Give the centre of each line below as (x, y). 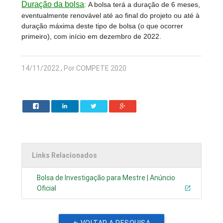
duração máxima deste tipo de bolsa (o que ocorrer (103, 26)
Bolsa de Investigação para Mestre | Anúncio (106, 178)
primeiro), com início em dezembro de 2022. (92, 37)
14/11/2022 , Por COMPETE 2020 (74, 68)
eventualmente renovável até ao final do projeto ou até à (111, 16)
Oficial (47, 188)
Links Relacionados (65, 156)
